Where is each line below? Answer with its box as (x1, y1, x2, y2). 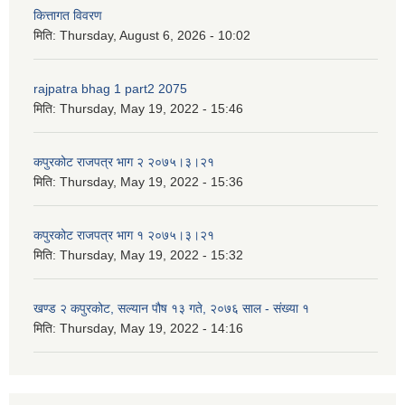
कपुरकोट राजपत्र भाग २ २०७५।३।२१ (33, 154, 214, 169)
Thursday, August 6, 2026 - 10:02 (60, 27, 250, 42)
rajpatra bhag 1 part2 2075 (33, 80, 187, 96)
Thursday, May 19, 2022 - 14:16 (60, 320, 243, 335)
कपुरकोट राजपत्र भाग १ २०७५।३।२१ (33, 227, 214, 242)
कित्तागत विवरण (33, 7, 102, 23)
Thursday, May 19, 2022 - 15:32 (60, 247, 243, 262)
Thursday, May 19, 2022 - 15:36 (60, 174, 243, 189)
